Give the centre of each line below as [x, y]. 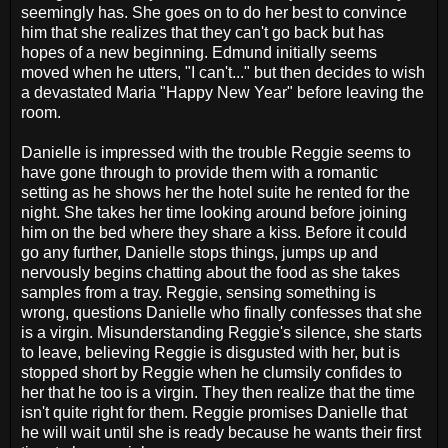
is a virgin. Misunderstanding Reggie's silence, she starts [221, 333]
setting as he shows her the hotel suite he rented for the [215, 193]
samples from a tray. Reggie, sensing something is [198, 293]
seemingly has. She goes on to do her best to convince [214, 13]
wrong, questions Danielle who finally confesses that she [221, 313]
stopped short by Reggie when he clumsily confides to [211, 373]
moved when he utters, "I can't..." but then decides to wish [223, 73]
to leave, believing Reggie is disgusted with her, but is [210, 353]
